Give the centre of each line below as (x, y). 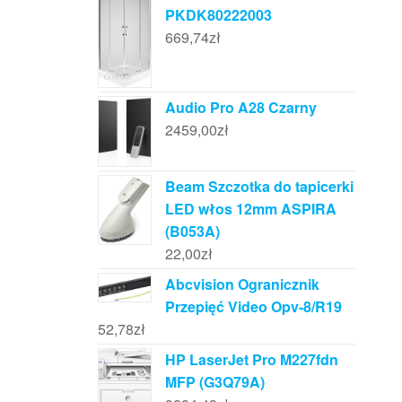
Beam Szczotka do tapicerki (259, 187)
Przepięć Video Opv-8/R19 (253, 307)
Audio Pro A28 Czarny (240, 108)
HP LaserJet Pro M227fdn (251, 360)
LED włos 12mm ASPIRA (250, 209)
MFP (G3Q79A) (214, 382)
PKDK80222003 (218, 14)
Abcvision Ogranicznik (242, 284)
